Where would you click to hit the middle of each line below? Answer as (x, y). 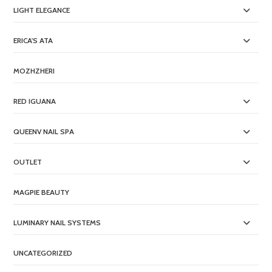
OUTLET (28, 162)
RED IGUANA (35, 101)
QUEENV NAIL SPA (44, 132)
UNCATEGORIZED (43, 253)
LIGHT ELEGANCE (42, 10)
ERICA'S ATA (33, 41)
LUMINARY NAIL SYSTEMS (57, 223)
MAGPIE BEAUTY (42, 192)
